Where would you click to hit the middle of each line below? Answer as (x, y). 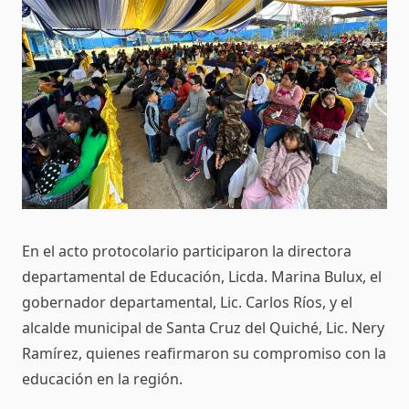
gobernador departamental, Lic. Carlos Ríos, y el (187, 302)
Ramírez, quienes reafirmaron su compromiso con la (204, 353)
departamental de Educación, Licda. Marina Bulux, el (202, 276)
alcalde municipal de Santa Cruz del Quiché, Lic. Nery (203, 327)
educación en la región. (102, 378)
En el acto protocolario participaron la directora (187, 251)
